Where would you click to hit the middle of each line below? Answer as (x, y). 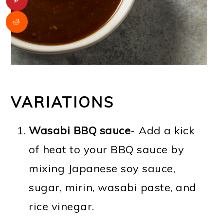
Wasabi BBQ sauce (80, 130)
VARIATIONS (63, 102)
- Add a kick (163, 130)
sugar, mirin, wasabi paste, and (113, 187)
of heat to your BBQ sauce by (107, 149)
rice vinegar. (62, 206)
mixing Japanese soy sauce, (102, 168)
